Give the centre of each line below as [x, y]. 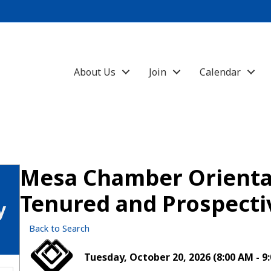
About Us [95, 72]
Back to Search [60, 228]
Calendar [220, 72]
